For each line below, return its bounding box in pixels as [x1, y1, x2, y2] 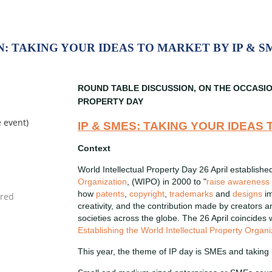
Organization [78, 177, 127, 186]
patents [96, 189, 124, 199]
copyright [129, 189, 165, 199]
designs [233, 189, 262, 199]
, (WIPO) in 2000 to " [127, 177, 206, 186]
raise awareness [206, 177, 270, 186]
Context [78, 143, 110, 153]
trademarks [169, 189, 213, 199]
